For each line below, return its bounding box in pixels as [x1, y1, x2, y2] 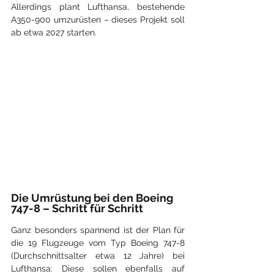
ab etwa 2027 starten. [11, 28, 97, 38]
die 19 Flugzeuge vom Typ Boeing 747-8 [11, 238, 185, 248]
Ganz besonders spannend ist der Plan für [11, 225, 185, 235]
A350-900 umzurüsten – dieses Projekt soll [11, 15, 185, 25]
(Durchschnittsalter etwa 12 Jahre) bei [11, 251, 185, 261]
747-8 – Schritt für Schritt [11, 202, 143, 215]
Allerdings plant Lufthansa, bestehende [11, 2, 185, 12]
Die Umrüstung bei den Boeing [11, 191, 176, 205]
